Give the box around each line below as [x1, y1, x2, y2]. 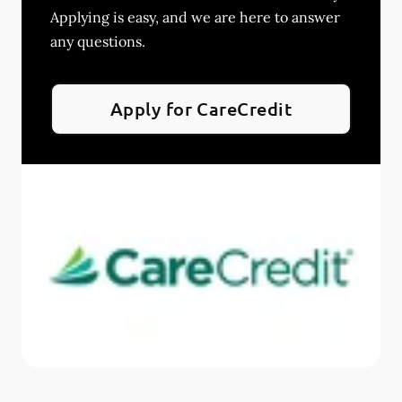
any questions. [50, 31, 145, 50]
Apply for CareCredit [109, 96, 293, 120]
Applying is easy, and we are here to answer [50, 7, 340, 26]
